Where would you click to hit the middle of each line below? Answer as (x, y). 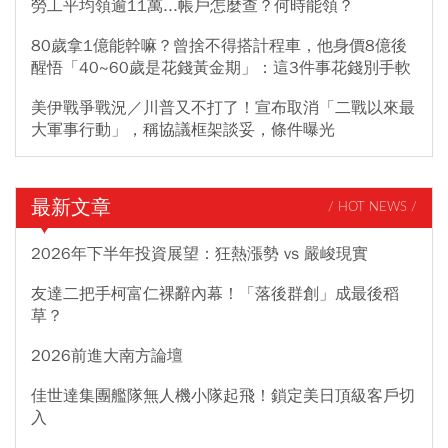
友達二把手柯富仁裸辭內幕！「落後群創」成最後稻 (215, 293)
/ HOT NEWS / (372, 208)
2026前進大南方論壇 (107, 355)
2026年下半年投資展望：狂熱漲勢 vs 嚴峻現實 (199, 253)
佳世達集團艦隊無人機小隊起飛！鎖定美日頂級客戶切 (223, 395)
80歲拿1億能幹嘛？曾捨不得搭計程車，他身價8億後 (219, 45)
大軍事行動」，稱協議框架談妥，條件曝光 (183, 129)
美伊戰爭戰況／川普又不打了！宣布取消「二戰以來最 (223, 107)
